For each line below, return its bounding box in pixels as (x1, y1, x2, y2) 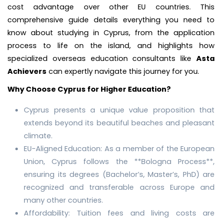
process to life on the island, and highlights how (7, 41, 215, 51)
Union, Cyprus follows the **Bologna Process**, (24, 157, 215, 166)
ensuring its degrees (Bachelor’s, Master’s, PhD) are (24, 169, 215, 179)
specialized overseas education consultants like (7, 54, 196, 63)
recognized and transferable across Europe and (24, 182, 215, 192)
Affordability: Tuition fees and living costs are (24, 208, 215, 218)
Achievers (7, 66, 47, 76)
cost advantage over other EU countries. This (7, 2, 215, 12)
